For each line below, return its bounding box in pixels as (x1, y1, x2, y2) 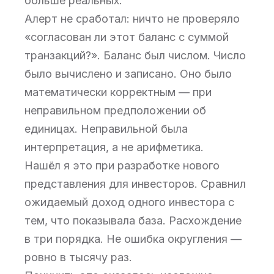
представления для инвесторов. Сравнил (24, 177, 246, 190)
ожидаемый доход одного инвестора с (24, 196, 234, 209)
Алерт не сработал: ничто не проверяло (24, 12, 240, 25)
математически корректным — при (24, 86, 212, 98)
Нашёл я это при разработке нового (24, 159, 220, 172)
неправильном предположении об (24, 104, 206, 117)
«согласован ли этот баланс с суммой (24, 31, 229, 43)
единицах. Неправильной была (24, 122, 188, 135)
